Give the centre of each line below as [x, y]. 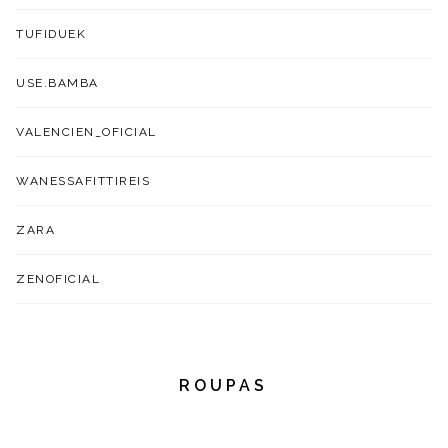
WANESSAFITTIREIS [83, 180]
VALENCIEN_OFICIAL [86, 131]
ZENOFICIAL [58, 278]
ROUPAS [224, 385]
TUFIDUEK [51, 33]
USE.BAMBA [57, 82]
